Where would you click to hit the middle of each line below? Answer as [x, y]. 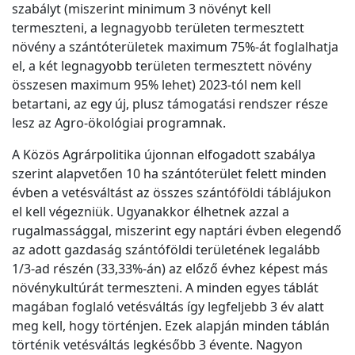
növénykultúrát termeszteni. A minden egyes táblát [165, 288]
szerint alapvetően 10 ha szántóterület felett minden [169, 174]
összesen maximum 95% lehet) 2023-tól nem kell [157, 85]
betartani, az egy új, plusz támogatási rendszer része [170, 104]
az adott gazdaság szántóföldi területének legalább [166, 250]
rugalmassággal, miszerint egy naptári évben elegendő [177, 231]
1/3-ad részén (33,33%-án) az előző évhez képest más [170, 269]
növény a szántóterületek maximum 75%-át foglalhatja [175, 47]
